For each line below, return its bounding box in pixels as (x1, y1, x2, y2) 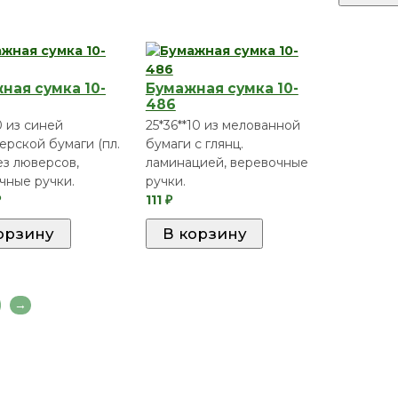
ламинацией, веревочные (145, 155, 308, 171)
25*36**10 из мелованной (145, 117, 300, 134)
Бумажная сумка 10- (145, 79, 298, 97)
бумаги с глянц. (145, 136, 243, 153)
